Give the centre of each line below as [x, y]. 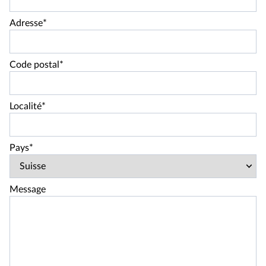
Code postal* [37, 64]
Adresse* [28, 23]
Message [28, 189]
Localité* [28, 106]
